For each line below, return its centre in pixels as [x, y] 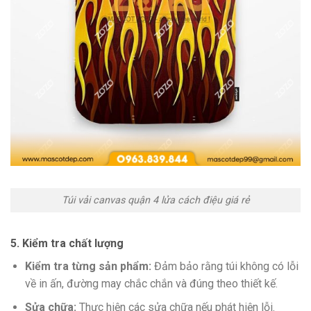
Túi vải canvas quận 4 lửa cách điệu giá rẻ [155, 201]
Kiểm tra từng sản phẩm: [88, 266]
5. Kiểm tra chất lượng [67, 243]
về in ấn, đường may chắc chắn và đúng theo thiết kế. [151, 283]
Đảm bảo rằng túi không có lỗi [225, 266]
